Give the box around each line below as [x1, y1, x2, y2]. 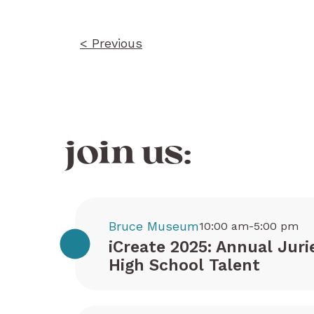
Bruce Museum [109, 219, 199, 233]
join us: [64, 139, 191, 170]
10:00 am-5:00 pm [199, 219, 299, 233]
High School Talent [109, 256, 260, 275]
